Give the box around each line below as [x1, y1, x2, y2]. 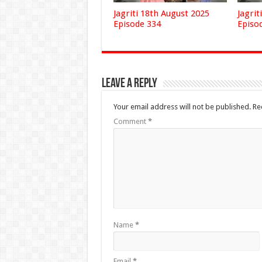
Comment [113, 116, 148, 126]
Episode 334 [113, 18, 161, 29]
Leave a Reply [101, 77, 157, 91]
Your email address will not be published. [113, 102, 251, 111]
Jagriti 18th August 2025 [113, 8, 209, 19]
